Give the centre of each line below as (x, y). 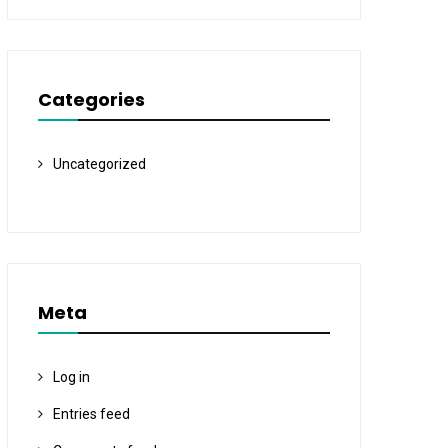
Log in (71, 377)
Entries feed (91, 414)
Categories (91, 99)
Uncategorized (99, 164)
